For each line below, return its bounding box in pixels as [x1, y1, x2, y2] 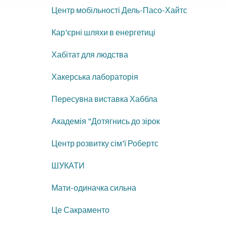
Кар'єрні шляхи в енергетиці [51, 27, 155, 37]
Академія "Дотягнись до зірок [51, 116, 160, 126]
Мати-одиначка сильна [51, 182, 136, 192]
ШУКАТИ [51, 160, 85, 170]
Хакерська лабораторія [51, 71, 138, 81]
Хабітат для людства [51, 49, 128, 59]
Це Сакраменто [51, 204, 109, 214]
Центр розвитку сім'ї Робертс [51, 138, 158, 148]
